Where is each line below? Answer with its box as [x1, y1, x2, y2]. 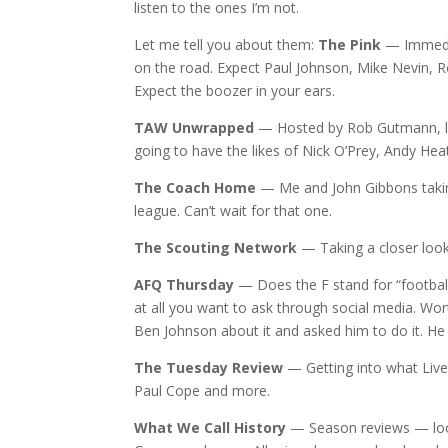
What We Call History [134, 418, 287, 438]
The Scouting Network [134, 238, 298, 258]
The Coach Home [134, 178, 257, 198]
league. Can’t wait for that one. [134, 201, 333, 221]
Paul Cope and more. [134, 381, 271, 401]
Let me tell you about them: [134, 35, 319, 55]
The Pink [318, 35, 382, 55]
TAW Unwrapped [134, 118, 255, 138]
